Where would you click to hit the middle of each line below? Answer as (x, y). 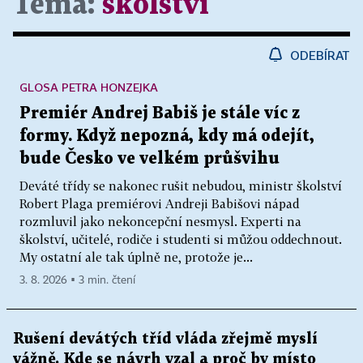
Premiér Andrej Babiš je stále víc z (160, 113)
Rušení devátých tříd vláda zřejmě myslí (165, 339)
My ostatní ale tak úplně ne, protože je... (136, 256)
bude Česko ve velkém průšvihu (149, 158)
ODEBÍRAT (320, 55)
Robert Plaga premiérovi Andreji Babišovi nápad (159, 203)
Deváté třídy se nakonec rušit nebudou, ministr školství (181, 185)
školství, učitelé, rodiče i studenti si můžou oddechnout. (181, 239)
